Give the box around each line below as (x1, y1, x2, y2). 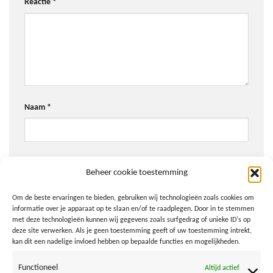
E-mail (24, 159, 48, 169)
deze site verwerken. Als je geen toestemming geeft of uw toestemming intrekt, (12, 227, 252, 235)
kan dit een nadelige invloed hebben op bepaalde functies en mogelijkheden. (12, 238, 240, 246)
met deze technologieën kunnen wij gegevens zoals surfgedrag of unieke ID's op (12, 216, 250, 224)
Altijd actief (205, 264, 239, 272)
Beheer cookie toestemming (85, 168, 188, 177)
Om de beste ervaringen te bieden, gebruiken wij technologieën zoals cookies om (12, 194, 254, 202)
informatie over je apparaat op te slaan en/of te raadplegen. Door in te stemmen (12, 205, 254, 213)
